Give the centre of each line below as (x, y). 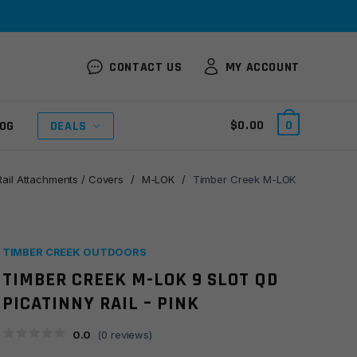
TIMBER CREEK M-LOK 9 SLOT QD (140, 280)
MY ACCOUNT (262, 67)
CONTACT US (146, 67)
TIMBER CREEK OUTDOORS (74, 252)
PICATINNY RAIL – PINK (100, 304)
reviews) (130, 335)
